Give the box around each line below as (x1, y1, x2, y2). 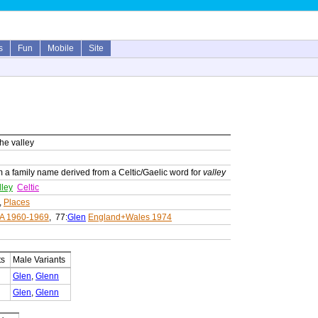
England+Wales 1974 (88, 212, 172, 223)
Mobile (48, 43, 74, 53)
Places (4, 197, 30, 208)
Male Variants (13, 255, 65, 265)
